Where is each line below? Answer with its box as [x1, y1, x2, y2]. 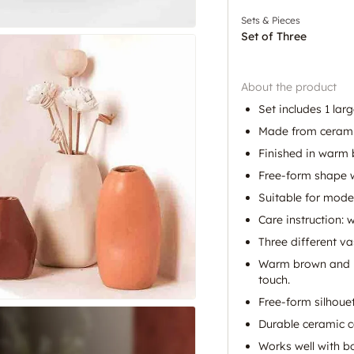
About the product [241, 79, 337, 94]
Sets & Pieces [241, 13, 300, 26]
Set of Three [241, 28, 307, 43]
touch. [258, 272, 290, 287]
